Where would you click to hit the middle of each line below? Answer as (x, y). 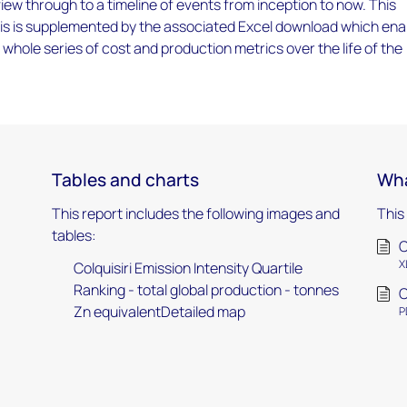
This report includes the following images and (195, 213)
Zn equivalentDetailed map (159, 312)
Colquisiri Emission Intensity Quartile (188, 268)
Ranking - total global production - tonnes (206, 290)
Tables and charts (125, 180)
